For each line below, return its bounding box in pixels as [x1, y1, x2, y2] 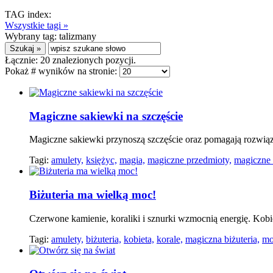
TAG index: [5, 9, 51, 19]
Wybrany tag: [5, 31, 59, 41]
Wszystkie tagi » [5, 20, 68, 30]
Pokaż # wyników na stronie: [5, 66, 119, 76]
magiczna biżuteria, [185, 233, 260, 244]
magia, [119, 155, 145, 166]
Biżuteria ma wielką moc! [29, 188, 156, 202]
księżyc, [86, 155, 117, 166]
